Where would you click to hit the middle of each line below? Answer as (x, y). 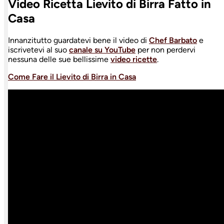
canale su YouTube (102, 49)
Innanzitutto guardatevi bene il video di (78, 40)
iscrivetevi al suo (38, 49)
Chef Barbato (173, 40)
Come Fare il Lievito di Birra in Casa (72, 76)
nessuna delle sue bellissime (59, 59)
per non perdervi (165, 49)
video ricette (134, 59)
